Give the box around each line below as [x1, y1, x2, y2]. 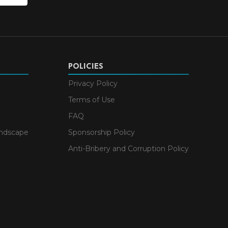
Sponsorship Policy [68, 127, 135, 137]
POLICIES [68, 63, 103, 71]
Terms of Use [68, 95, 115, 104]
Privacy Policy [68, 78, 118, 88]
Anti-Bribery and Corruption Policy [68, 144, 189, 153]
